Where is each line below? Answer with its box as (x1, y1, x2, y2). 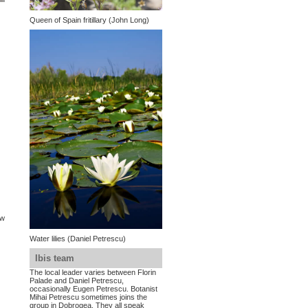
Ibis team (34, 253, 74, 264)
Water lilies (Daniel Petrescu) (29, 234, 126, 243)
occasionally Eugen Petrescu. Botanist (29, 285, 157, 294)
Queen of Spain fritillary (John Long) (29, 15, 149, 24)
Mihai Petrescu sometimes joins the (29, 293, 147, 302)
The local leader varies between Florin (29, 268, 156, 277)
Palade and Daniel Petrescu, (29, 276, 124, 285)
